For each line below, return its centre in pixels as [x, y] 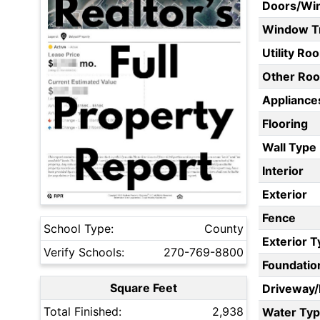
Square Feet [144, 288]
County [224, 229]
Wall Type [289, 147]
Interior [282, 171]
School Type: [79, 229]
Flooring [285, 124]
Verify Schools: [84, 252]
